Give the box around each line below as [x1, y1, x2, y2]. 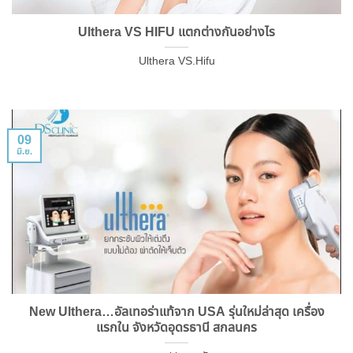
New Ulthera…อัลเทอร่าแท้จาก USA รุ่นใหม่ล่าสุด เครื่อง [28, 302, 325, 321]
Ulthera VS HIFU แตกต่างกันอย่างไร [78, 22, 275, 42]
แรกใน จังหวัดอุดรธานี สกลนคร [96, 318, 257, 337]
